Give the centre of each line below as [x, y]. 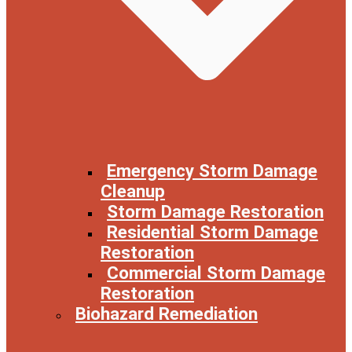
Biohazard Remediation [167, 314]
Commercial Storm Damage [216, 273]
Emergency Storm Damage [212, 171]
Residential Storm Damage [213, 232]
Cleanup [133, 191]
